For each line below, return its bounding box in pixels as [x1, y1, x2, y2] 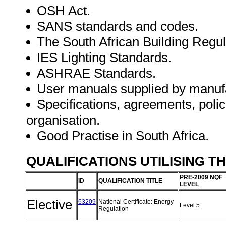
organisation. [26, 112, 100, 128]
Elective [27, 197, 76, 212]
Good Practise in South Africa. [37, 128, 212, 143]
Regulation [98, 205, 130, 212]
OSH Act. [37, 3, 90, 18]
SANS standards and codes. [37, 19, 198, 34]
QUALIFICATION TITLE [98, 177, 162, 184]
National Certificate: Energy [98, 198, 174, 205]
